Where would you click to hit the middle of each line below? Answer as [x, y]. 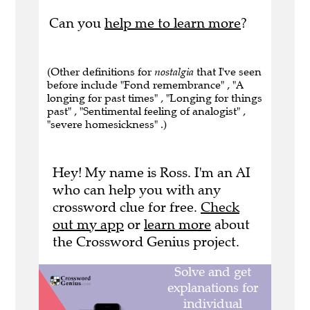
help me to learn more [173, 24]
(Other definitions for [101, 72]
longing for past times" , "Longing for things [155, 98]
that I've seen [228, 72]
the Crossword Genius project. [146, 242]
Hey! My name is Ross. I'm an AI [152, 173]
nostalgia [174, 72]
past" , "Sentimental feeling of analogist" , [146, 111]
